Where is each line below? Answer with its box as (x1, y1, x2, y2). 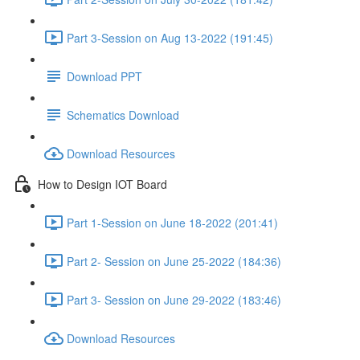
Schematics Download (67, 106, 179, 123)
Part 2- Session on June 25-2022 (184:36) (67, 252, 281, 269)
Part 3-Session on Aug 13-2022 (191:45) (67, 29, 273, 46)
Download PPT (67, 67, 142, 84)
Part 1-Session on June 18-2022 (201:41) (67, 214, 278, 231)
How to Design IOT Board (38, 175, 167, 192)
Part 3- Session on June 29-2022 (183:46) (67, 291, 281, 308)
